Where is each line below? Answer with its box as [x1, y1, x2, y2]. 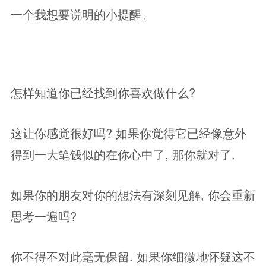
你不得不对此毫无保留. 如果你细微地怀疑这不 [11, 248, 255, 265]
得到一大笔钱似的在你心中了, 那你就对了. [11, 145, 235, 163]
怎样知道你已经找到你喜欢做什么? [11, 84, 195, 101]
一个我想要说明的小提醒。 [11, 5, 153, 23]
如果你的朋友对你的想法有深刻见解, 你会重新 [11, 186, 255, 203]
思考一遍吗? [11, 207, 77, 224]
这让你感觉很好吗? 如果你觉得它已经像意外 [11, 124, 246, 141]
